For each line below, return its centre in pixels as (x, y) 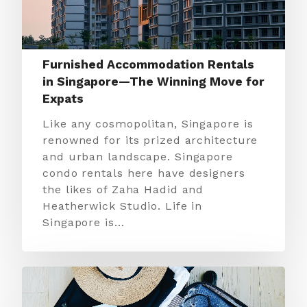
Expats (63, 99)
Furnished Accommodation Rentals (148, 64)
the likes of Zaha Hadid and (123, 189)
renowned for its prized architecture (150, 140)
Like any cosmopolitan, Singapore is (148, 124)
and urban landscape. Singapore (138, 157)
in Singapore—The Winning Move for (153, 82)
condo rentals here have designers (144, 173)
